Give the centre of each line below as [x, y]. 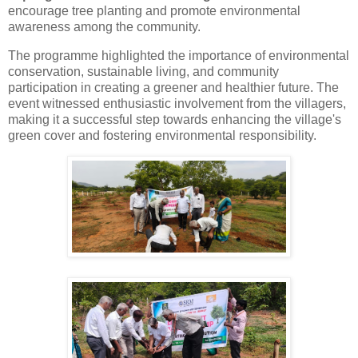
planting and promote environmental [197, 10]
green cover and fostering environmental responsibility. [162, 135]
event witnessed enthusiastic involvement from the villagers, [177, 103]
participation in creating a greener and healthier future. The [173, 87]
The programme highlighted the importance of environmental [179, 55]
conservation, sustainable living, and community [143, 71]
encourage [40, 10]
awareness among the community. [104, 26]
